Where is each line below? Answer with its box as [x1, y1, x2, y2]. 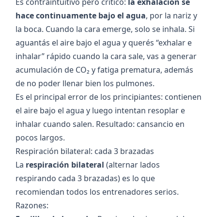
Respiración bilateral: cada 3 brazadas [15, 146, 154, 157]
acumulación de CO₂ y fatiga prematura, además [15, 64, 193, 76]
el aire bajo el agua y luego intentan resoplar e [15, 105, 185, 116]
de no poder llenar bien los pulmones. [15, 78, 155, 89]
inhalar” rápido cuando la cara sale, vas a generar [15, 51, 197, 62]
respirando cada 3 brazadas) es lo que [15, 173, 155, 184]
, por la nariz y [146, 10, 197, 21]
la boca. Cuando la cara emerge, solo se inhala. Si [15, 24, 195, 35]
